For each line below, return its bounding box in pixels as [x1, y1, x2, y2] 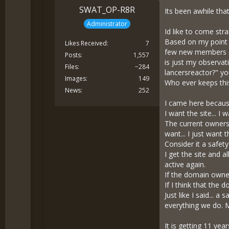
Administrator [87, 19, 128, 28]
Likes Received [65, 38, 107, 48]
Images [65, 74, 86, 83]
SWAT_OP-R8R [79, 4, 135, 15]
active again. [165, 159, 206, 169]
